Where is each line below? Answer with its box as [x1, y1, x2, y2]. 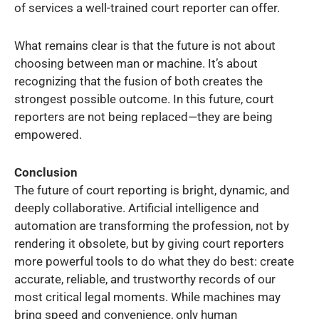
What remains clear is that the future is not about [14, 38, 276, 53]
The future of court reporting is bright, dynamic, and [14, 183, 290, 198]
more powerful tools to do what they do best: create [14, 254, 294, 269]
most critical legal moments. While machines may [14, 290, 281, 305]
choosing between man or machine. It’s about [14, 56, 258, 70]
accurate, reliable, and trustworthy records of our [14, 272, 276, 287]
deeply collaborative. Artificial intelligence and [14, 201, 259, 216]
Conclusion [14, 165, 78, 180]
